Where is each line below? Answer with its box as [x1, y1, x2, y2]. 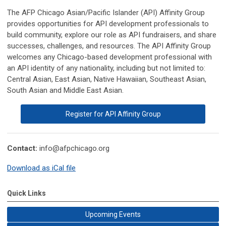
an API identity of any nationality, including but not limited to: [7, 64, 205, 73]
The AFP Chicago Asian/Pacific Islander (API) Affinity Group [7, 8, 205, 17]
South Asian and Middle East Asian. [7, 86, 124, 95]
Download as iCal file [7, 163, 76, 173]
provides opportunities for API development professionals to [7, 19, 209, 28]
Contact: [7, 144, 39, 153]
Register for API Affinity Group [65, 110, 161, 118]
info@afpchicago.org [39, 144, 109, 153]
